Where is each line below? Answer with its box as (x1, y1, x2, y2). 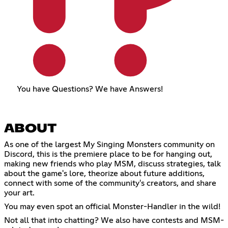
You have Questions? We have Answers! (16, 85, 163, 94)
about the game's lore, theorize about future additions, (4, 169, 205, 178)
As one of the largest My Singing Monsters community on (4, 140, 215, 149)
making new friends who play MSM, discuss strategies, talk (4, 160, 221, 168)
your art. (4, 189, 35, 197)
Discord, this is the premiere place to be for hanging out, (4, 150, 212, 159)
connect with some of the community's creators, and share (4, 179, 216, 188)
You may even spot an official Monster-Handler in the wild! (4, 203, 220, 211)
